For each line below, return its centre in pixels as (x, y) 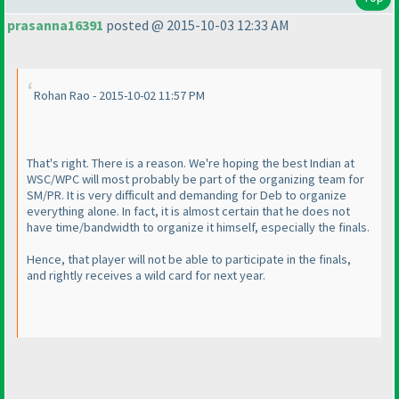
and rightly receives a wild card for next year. (146, 276)
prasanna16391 (55, 25)
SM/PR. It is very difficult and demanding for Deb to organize (187, 195)
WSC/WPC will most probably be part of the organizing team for (195, 179)
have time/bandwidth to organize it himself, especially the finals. (198, 228)
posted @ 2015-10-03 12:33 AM (196, 25)
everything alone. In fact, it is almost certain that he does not (188, 212)
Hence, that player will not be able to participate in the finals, (189, 260)
